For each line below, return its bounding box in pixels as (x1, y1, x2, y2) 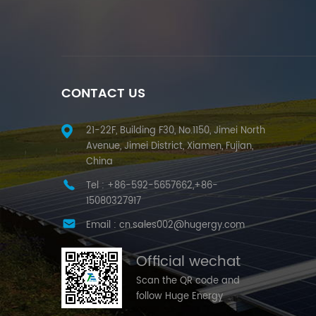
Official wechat (136, 250, 241, 274)
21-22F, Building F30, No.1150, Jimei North (86, 123, 265, 138)
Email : (86, 217, 119, 233)
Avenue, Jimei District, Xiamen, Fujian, (86, 138, 253, 154)
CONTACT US (61, 83, 145, 104)
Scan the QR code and (136, 273, 240, 288)
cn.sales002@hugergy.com (119, 217, 245, 233)
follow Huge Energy (136, 288, 223, 304)
